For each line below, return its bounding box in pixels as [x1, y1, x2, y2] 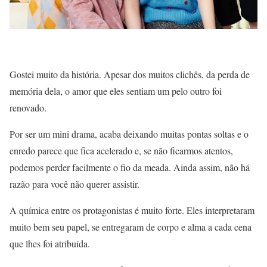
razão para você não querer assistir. [10, 178, 139, 191]
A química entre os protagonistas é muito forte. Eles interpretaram [10, 204, 254, 217]
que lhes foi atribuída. [10, 237, 90, 250]
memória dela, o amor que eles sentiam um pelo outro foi [10, 85, 222, 98]
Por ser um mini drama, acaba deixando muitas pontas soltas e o [10, 128, 249, 141]
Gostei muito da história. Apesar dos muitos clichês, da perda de [10, 68, 250, 81]
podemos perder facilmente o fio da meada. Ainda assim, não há [10, 161, 250, 174]
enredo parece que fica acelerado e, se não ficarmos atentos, [10, 144, 233, 157]
